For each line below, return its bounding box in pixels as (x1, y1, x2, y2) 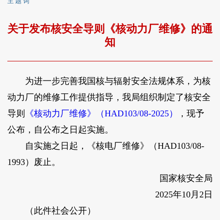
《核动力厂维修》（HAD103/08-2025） (25, 109, 178, 119)
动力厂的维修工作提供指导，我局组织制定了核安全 (7, 92, 211, 103)
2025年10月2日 (137, 190, 213, 200)
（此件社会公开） (7, 206, 96, 216)
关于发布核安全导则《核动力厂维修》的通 (7, 23, 213, 35)
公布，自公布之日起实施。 (7, 125, 113, 135)
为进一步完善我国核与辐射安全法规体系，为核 (7, 76, 211, 86)
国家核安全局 (142, 173, 213, 184)
